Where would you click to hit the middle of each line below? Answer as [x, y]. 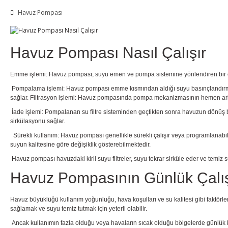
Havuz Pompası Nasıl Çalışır [108, 52]
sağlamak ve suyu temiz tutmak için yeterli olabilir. [79, 208]
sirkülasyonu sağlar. [38, 121]
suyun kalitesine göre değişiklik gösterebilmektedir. [80, 144]
